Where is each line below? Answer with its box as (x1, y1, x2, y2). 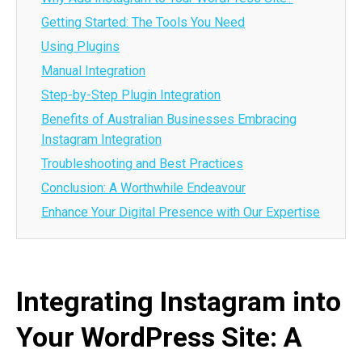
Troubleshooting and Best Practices (41, 156, 243, 171)
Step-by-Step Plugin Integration (41, 87, 221, 103)
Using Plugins (41, 39, 120, 54)
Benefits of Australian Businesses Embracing (41, 112, 297, 127)
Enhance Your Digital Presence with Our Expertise (41, 204, 320, 220)
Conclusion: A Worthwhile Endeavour (41, 180, 246, 196)
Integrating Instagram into (16, 285, 341, 318)
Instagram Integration (41, 132, 162, 147)
